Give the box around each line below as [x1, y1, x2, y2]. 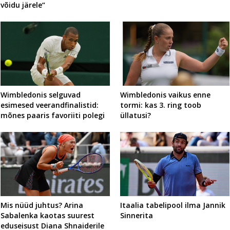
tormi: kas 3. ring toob [120, 100, 201, 110]
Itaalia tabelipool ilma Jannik [120, 200, 225, 210]
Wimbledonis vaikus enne [120, 90, 210, 100]
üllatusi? [120, 110, 151, 121]
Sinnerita [120, 210, 153, 220]
